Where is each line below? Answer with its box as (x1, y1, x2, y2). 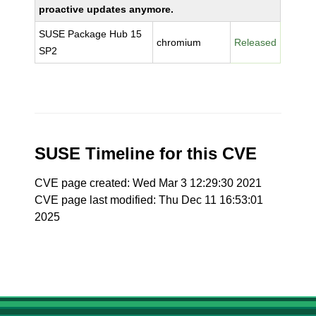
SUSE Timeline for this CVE (35, 144, 257, 163)
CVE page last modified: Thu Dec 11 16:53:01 (35, 194, 264, 206)
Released (234, 37, 277, 48)
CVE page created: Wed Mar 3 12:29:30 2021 (35, 177, 262, 189)
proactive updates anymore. (39, 4, 174, 15)
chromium (157, 37, 202, 48)
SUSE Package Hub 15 (39, 28, 142, 39)
